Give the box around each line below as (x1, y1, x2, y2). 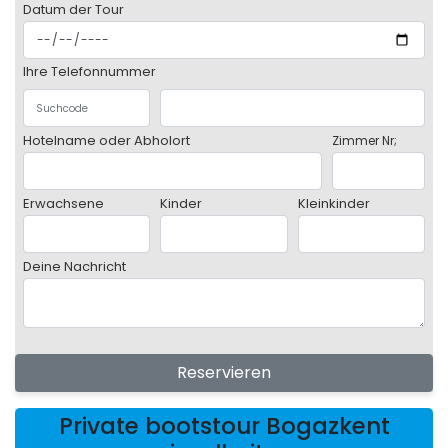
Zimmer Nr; (332, 132, 397, 150)
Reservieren (177, 361, 271, 385)
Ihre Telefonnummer (23, 63, 156, 81)
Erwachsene (23, 194, 104, 214)
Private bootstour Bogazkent (58, 410, 390, 443)
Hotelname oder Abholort (23, 131, 190, 151)
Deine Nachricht (23, 257, 126, 277)
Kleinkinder (297, 194, 370, 214)
